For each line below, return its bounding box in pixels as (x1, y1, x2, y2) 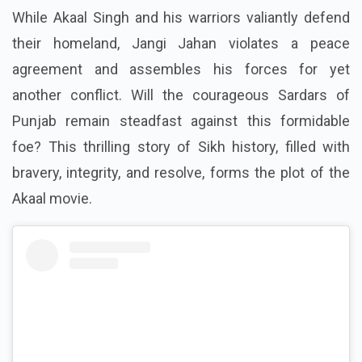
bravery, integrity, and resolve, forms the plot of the (12, 163, 350, 181)
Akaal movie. (12, 189, 92, 207)
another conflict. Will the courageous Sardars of (12, 86, 350, 103)
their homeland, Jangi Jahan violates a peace (12, 34, 350, 52)
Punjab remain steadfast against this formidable (12, 112, 350, 129)
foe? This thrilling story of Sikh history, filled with (12, 137, 350, 155)
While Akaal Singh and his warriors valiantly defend (12, 8, 350, 26)
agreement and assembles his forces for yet (12, 60, 350, 78)
